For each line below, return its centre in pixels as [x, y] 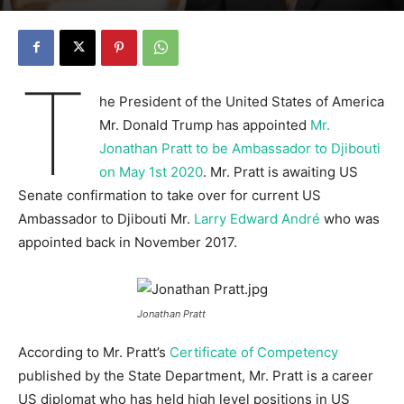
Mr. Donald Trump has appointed [204, 124]
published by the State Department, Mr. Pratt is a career [196, 375]
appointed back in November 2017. [128, 242]
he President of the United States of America [241, 101]
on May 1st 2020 [151, 171]
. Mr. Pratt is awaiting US [280, 171]
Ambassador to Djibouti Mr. [106, 218]
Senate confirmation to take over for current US [170, 195]
